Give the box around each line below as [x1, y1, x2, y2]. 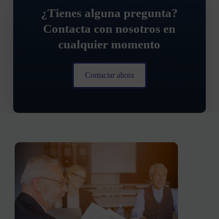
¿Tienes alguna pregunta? [41, 6, 178, 20]
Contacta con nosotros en [43, 22, 176, 35]
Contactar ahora [85, 70, 134, 79]
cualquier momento [58, 37, 161, 51]
